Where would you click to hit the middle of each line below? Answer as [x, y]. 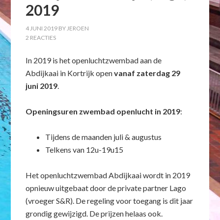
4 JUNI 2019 [42, 28]
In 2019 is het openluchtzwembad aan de [94, 60]
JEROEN [78, 28]
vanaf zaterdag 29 [147, 73]
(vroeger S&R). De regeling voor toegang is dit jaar [110, 201]
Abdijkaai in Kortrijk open [70, 73]
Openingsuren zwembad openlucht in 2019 [103, 111]
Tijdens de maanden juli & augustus [104, 137]
